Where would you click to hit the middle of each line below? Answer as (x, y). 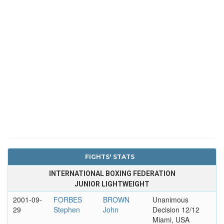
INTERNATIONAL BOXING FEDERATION (112, 173)
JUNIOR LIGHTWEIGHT (112, 184)
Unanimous (170, 199)
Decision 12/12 (176, 209)
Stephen (66, 209)
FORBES (67, 199)
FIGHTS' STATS (109, 156)
